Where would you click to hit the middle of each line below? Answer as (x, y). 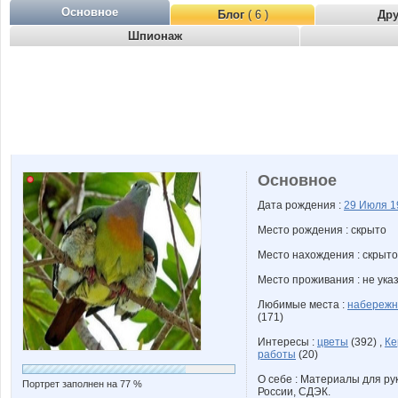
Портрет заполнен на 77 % (82, 384)
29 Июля (367, 205)
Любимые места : (302, 305)
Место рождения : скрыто (322, 230)
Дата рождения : (301, 205)
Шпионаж (155, 36)
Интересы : (287, 342)
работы (277, 354)
